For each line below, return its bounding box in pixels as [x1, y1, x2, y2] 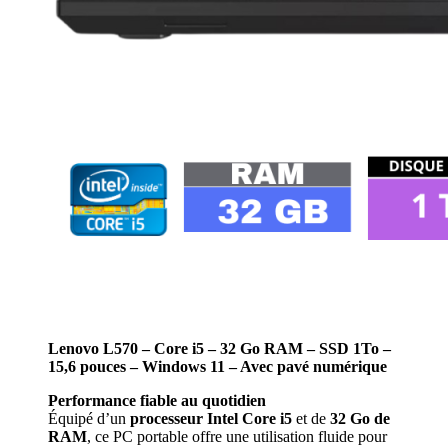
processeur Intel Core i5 [130, 409, 292, 427]
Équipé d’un [48, 409, 130, 427]
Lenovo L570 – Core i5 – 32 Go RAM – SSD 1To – [48, 339, 391, 357]
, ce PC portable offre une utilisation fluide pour [87, 427, 387, 445]
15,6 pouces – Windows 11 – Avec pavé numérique [48, 357, 387, 375]
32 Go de [330, 409, 390, 427]
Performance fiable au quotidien [48, 391, 266, 409]
